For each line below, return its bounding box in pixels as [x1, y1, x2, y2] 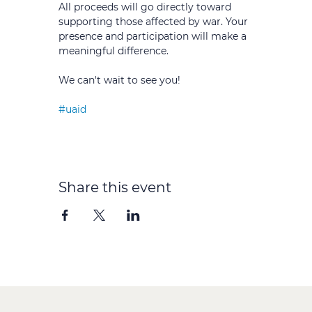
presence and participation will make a [58, 30, 249, 42]
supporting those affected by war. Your [58, 15, 251, 28]
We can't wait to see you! [58, 74, 180, 86]
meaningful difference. [58, 45, 169, 57]
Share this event [58, 179, 171, 196]
